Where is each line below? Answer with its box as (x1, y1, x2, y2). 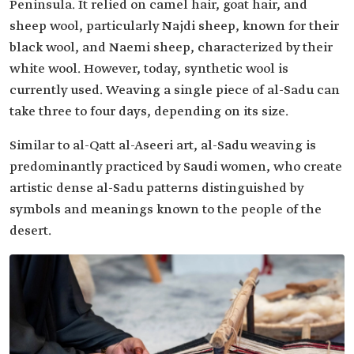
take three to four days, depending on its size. (9, 104, 288, 121)
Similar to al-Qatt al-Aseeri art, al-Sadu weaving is (9, 137, 316, 155)
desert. (9, 223, 51, 240)
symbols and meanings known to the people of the (9, 201, 322, 219)
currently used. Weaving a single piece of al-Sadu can (9, 82, 340, 100)
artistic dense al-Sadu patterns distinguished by (9, 180, 303, 198)
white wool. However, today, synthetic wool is (9, 61, 288, 78)
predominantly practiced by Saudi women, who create (9, 159, 342, 176)
